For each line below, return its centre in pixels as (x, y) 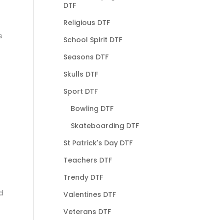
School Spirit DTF (93, 40)
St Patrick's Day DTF (98, 143)
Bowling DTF (92, 108)
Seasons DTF (86, 57)
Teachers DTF (87, 160)
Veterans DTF (87, 211)
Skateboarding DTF (105, 125)
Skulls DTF (81, 74)
